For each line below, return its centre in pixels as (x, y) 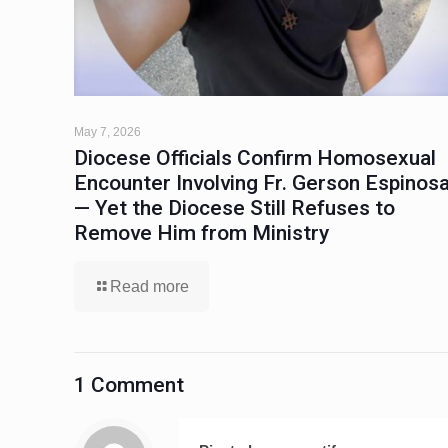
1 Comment (129, 384)
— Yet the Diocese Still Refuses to (234, 207)
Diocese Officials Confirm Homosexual (255, 157)
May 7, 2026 (107, 131)
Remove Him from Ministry (201, 232)
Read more (149, 286)
